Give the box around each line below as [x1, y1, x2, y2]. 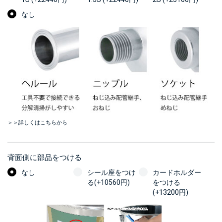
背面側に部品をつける [7, 153, 82, 163]
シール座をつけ [87, 168, 136, 177]
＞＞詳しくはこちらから [7, 119, 67, 126]
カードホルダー [153, 168, 202, 177]
